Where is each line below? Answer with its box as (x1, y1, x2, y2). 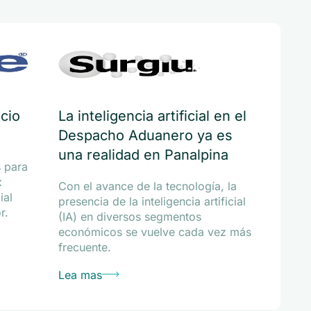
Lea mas (58, 268, 102, 282)
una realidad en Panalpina (58, 146, 228, 163)
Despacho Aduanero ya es (58, 127, 233, 144)
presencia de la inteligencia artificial (58, 194, 246, 208)
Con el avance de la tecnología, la (58, 179, 237, 193)
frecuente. (58, 240, 111, 254)
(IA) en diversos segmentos (58, 210, 201, 224)
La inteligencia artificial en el (58, 108, 246, 124)
